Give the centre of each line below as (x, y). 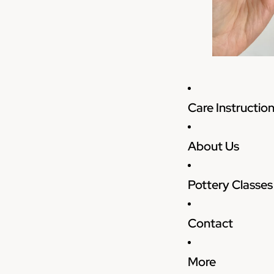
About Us (213, 146)
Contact (210, 223)
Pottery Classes (230, 184)
